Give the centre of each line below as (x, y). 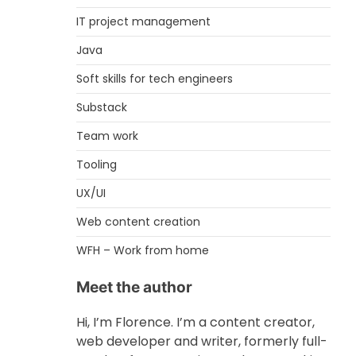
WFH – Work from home (143, 250)
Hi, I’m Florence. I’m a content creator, (195, 322)
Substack (102, 107)
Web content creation (138, 222)
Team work (107, 136)
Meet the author (134, 287)
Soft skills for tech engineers (155, 79)
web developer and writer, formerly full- (202, 341)
